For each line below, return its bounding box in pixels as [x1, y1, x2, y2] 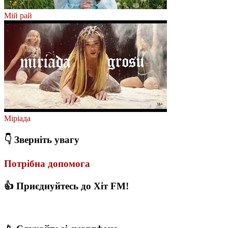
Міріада [4, 113, 31, 123]
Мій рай [4, 11, 32, 20]
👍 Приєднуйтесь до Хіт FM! [4, 181, 129, 192]
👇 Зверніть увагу [4, 134, 79, 145]
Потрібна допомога [4, 158, 90, 169]
